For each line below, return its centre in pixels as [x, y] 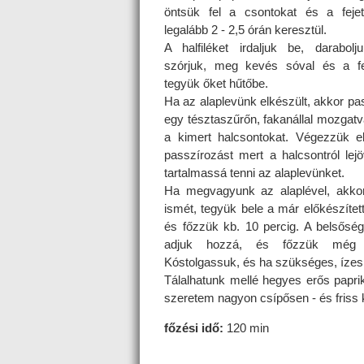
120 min [246, 327]
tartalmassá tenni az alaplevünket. [254, 172]
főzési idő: [194, 327]
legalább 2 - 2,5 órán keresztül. [245, 29]
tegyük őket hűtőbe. [216, 83]
